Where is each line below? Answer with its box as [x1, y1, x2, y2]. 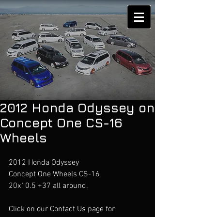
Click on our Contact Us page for [9, 204, 117, 214]
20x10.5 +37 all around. [9, 181, 88, 191]
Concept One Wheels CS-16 [9, 170, 100, 179]
